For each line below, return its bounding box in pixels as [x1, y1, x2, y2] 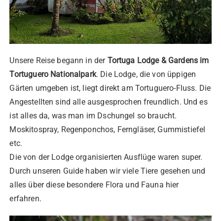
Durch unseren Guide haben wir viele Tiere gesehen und [9, 166, 206, 176]
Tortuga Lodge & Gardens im [107, 56, 209, 66]
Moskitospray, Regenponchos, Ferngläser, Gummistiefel [9, 125, 206, 135]
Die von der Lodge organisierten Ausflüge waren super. [9, 152, 203, 162]
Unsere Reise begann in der [9, 56, 108, 66]
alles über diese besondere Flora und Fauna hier [9, 180, 179, 190]
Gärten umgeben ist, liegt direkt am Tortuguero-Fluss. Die [9, 83, 211, 93]
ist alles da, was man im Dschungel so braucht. [9, 111, 177, 121]
